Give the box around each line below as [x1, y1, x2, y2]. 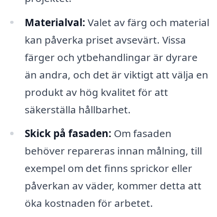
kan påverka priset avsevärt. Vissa [24, 32, 186, 46]
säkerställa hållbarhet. [24, 102, 131, 116]
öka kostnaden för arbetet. [24, 196, 153, 210]
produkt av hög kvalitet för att [24, 85, 168, 99]
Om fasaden [111, 126, 171, 140]
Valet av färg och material [85, 15, 209, 29]
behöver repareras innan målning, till [24, 144, 202, 158]
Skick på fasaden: [24, 126, 111, 140]
